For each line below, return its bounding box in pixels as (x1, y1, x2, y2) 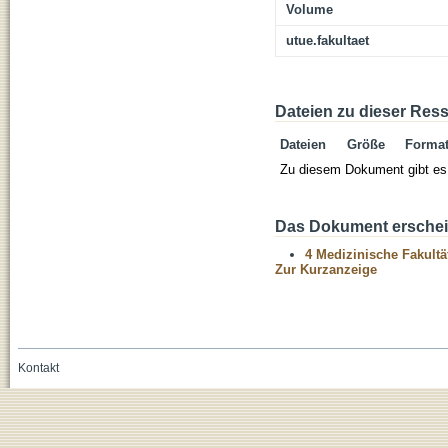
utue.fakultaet (286, 33, 369, 49)
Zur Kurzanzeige (275, 262, 377, 278)
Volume (286, 2, 333, 18)
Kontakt (17, 361, 59, 376)
